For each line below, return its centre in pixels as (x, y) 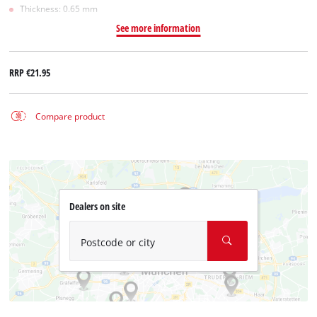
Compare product (70, 116)
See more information (158, 28)
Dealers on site (97, 206)
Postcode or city (117, 243)
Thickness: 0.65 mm (59, 8)
